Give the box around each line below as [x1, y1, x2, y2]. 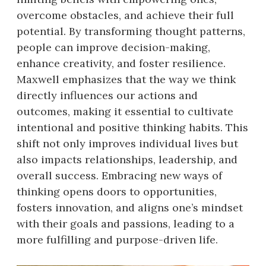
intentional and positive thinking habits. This [17, 120, 248, 134]
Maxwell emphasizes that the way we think [17, 72, 236, 86]
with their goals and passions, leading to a [17, 216, 235, 230]
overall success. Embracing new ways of [17, 168, 222, 182]
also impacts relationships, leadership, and [17, 152, 237, 166]
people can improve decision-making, [17, 40, 210, 54]
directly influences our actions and [17, 88, 198, 102]
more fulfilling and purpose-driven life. [17, 232, 218, 246]
